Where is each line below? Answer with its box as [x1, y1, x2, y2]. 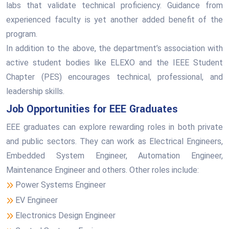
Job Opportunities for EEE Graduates [6, 102, 178, 117]
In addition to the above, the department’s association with [6, 43, 223, 53]
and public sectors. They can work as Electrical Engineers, [6, 136, 223, 146]
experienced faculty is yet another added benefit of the [6, 15, 223, 25]
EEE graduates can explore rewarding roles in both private [6, 122, 223, 132]
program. [6, 29, 37, 39]
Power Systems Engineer [15, 180, 106, 190]
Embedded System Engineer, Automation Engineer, [6, 151, 223, 161]
